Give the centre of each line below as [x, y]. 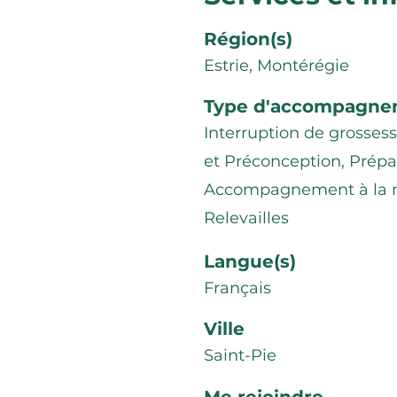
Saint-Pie [240, 355]
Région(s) [248, 39]
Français [237, 288]
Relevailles [246, 218]
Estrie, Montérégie [276, 66]
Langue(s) [250, 261]
